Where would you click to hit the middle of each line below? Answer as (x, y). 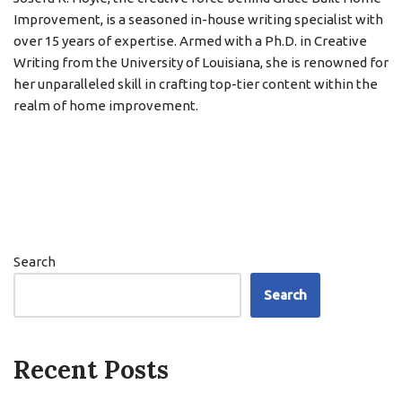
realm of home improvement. (106, 105)
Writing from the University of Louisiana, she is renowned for (201, 62)
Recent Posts (91, 369)
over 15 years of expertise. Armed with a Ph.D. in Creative (190, 40)
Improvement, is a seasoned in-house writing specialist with (198, 19)
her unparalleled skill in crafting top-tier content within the (196, 83)
